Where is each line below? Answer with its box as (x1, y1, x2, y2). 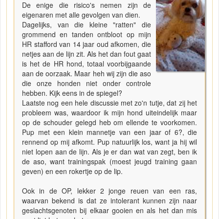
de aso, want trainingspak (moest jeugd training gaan (22, 156, 197, 167)
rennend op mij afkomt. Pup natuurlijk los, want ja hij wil (22, 137, 197, 147)
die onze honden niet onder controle (22, 78, 151, 88)
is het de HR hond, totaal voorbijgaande (22, 59, 151, 69)
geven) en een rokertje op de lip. (22, 166, 125, 176)
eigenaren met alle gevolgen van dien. (22, 10, 140, 20)
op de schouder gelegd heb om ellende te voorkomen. (22, 117, 197, 128)
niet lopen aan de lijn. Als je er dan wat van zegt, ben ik (22, 147, 197, 157)
